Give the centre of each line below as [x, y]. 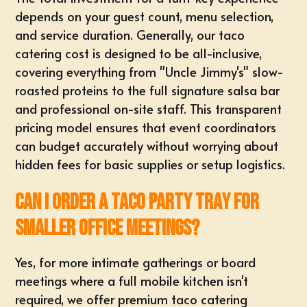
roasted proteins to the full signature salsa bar [148, 90]
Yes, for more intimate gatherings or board [136, 262]
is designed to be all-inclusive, [176, 53]
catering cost [52, 53]
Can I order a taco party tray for [137, 202]
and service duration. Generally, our [115, 35]
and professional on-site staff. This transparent [149, 109]
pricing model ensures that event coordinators [146, 127]
